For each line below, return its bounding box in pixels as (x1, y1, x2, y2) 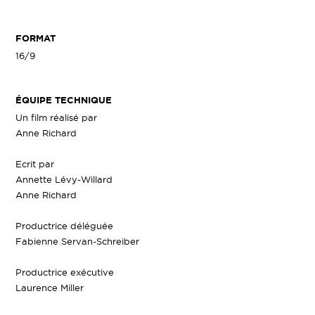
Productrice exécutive (15, 266, 115, 277)
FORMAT (15, 32, 56, 44)
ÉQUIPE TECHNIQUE (15, 94, 112, 105)
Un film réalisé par (15, 112, 98, 122)
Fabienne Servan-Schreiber (15, 236, 140, 246)
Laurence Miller (15, 282, 84, 292)
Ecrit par (15, 158, 55, 169)
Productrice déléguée (15, 220, 114, 231)
